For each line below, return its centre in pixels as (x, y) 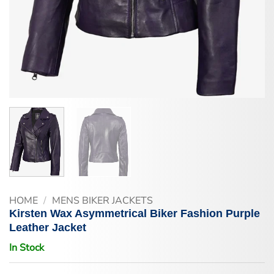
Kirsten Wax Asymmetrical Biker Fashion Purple (135, 213)
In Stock (27, 247)
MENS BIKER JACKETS (102, 200)
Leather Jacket (48, 227)
